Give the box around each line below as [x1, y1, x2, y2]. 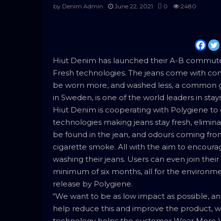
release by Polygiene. [53, 179, 133, 189]
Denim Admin [62, 2, 103, 10]
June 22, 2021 [114, 2, 153, 10]
